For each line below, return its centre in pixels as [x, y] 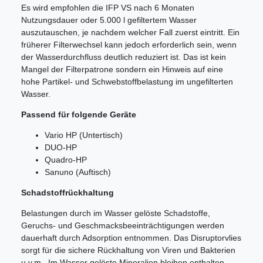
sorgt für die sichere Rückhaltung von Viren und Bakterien [128, 250]
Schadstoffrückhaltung [68, 193]
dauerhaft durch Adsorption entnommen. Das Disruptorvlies [131, 238]
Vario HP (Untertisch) [84, 135]
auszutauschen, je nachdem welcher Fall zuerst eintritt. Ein [130, 33]
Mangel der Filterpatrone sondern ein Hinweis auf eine [122, 70]
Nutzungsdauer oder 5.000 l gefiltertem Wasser [109, 20]
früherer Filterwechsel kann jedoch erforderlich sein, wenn [129, 45]
